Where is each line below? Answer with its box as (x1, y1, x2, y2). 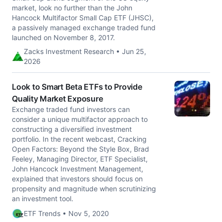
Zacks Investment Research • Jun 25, (24, 47, 146, 55)
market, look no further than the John (12, 3, 132, 12)
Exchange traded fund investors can (12, 105, 130, 113)
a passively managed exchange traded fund (12, 23, 156, 32)
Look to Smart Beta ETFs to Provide (12, 82, 142, 92)
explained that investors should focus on (12, 174, 143, 183)
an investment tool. (12, 194, 73, 203)
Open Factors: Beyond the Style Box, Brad (12, 145, 149, 153)
